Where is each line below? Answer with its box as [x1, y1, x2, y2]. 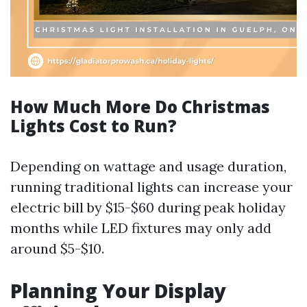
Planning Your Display [10, 278, 226, 304]
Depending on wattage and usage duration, [10, 158, 286, 175]
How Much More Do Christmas [10, 95, 270, 118]
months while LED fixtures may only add [10, 219, 271, 236]
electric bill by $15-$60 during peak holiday [10, 199, 286, 216]
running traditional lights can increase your [10, 178, 293, 195]
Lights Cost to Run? [10, 114, 177, 137]
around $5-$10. [10, 240, 104, 257]
